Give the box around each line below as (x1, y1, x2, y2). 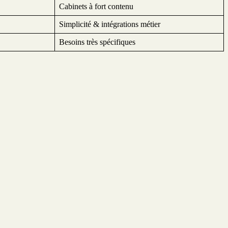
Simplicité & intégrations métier (59, 19, 160, 28)
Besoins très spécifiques (59, 37, 135, 46)
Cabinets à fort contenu (59, 2, 133, 11)
